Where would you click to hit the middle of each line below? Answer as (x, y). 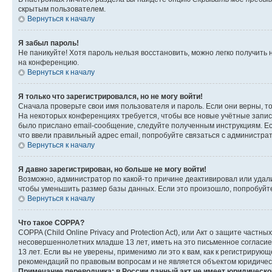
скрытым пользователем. (62, 9)
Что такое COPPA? (51, 223)
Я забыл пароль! (49, 43)
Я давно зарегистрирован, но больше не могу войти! (112, 169)
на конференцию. (49, 62)
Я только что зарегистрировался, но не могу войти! (110, 96)
